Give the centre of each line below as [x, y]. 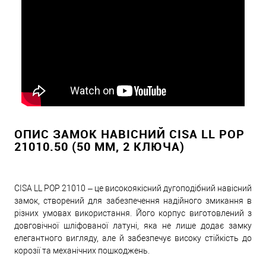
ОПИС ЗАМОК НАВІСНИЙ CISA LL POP [129, 134]
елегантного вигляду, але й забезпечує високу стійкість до [133, 238]
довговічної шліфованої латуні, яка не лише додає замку [133, 226]
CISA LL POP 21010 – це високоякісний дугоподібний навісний [133, 188]
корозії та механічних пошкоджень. [82, 251]
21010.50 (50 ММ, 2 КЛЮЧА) [99, 146]
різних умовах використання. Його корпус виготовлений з [133, 213]
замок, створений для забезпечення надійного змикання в [133, 201]
